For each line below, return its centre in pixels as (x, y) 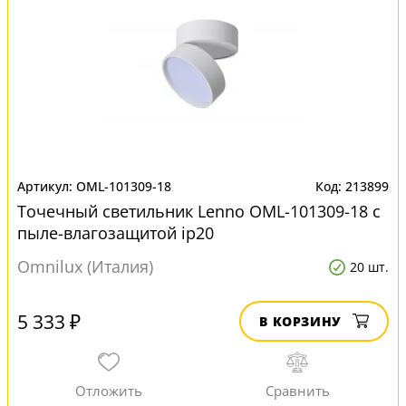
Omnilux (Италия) (85, 266)
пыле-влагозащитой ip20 (116, 233)
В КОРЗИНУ (300, 321)
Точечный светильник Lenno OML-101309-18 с (199, 211)
